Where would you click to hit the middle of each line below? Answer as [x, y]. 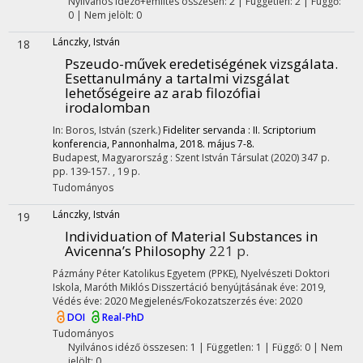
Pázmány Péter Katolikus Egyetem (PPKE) [144, 273]
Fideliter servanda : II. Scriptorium [239, 130]
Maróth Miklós [118, 287]
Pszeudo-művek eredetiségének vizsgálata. [201, 64]
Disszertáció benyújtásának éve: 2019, [239, 287]
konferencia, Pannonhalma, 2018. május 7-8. [154, 144]
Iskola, [67, 287]
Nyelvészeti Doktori [285, 273]
